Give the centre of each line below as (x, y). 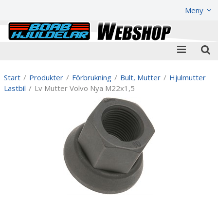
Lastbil (15, 88)
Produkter (46, 77)
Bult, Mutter (140, 77)
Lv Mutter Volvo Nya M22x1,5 (85, 88)
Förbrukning (92, 77)
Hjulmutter (188, 77)
